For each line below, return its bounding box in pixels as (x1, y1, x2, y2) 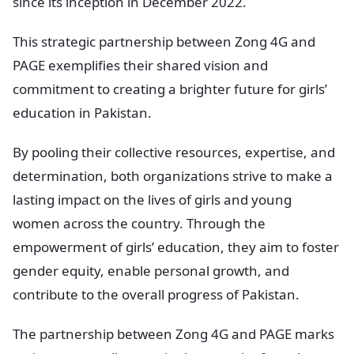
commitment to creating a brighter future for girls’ (13, 79, 327, 98)
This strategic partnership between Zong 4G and (13, 32, 315, 51)
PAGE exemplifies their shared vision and (13, 55, 268, 74)
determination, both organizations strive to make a (13, 166, 333, 185)
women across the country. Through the (13, 213, 265, 232)
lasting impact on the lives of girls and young (13, 190, 292, 209)
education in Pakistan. (13, 103, 152, 122)
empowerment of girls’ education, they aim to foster (13, 237, 339, 256)
